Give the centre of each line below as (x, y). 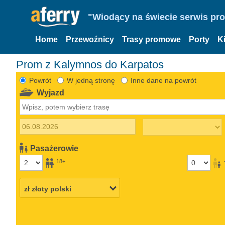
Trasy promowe (151, 39)
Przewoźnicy (90, 39)
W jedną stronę (91, 80)
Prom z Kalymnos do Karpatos (94, 64)
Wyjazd (51, 92)
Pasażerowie (54, 148)
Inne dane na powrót (163, 80)
